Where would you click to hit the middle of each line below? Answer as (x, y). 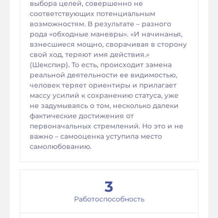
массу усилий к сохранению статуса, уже (104, 95)
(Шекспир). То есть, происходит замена (101, 65)
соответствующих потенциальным (92, 14)
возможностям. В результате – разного (100, 24)
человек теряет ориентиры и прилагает (103, 85)
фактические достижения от (82, 116)
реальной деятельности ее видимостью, (103, 75)
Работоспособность (109, 199)
